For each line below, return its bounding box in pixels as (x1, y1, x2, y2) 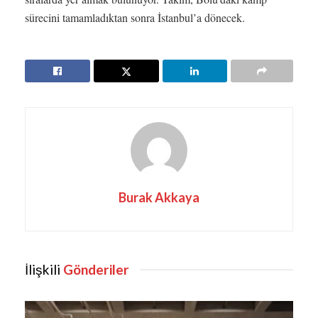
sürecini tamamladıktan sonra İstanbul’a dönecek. (25, 10, 245, 26)
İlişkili (25, 261, 60, 278)
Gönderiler (60, 261, 129, 278)
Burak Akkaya (119, 190, 199, 206)
